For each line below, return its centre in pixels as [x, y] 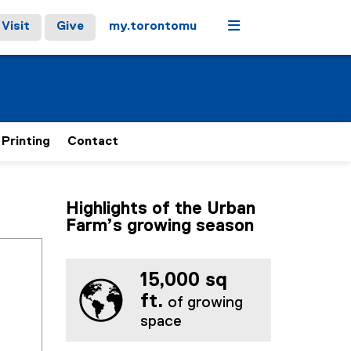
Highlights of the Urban [160, 209]
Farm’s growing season [159, 226]
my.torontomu [153, 27]
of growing [203, 302]
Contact [93, 142]
